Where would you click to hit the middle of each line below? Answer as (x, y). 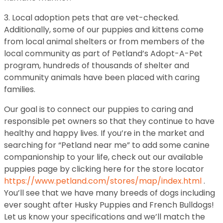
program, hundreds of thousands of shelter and (97, 65)
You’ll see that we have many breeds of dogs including (110, 193)
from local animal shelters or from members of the (104, 42)
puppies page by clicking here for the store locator (104, 169)
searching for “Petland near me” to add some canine (107, 145)
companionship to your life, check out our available (104, 157)
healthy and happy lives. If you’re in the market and (104, 133)
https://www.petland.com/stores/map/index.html (103, 181)
